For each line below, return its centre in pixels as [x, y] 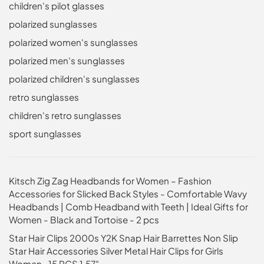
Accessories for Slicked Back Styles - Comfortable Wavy [128, 193]
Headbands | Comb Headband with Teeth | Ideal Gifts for [128, 206]
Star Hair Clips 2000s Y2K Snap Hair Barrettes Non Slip [123, 237]
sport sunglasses [45, 133]
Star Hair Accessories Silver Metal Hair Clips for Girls [116, 250]
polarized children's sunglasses [74, 78]
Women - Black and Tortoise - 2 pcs [84, 219]
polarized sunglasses [53, 24]
